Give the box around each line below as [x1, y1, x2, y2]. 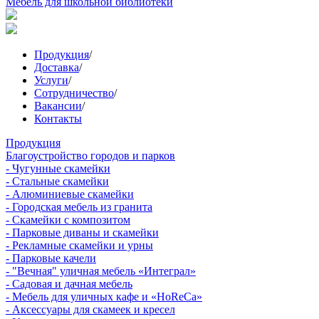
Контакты [34, 113, 82, 125]
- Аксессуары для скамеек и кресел [6, 303, 175, 315]
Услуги [34, 74, 68, 86]
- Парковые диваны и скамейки [6, 226, 159, 239]
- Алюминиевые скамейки [6, 188, 134, 200]
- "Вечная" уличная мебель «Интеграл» [6, 265, 196, 277]
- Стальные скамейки [6, 175, 109, 187]
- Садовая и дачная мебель [6, 278, 132, 290]
